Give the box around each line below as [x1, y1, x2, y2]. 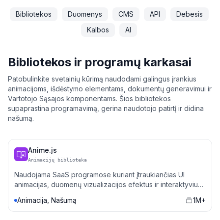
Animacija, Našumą [17, 196, 77, 204]
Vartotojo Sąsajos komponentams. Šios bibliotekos [8, 94, 171, 103]
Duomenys [67, 10, 102, 18]
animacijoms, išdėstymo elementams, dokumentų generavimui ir [8, 84, 212, 93]
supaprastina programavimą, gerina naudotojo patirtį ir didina [8, 104, 204, 112]
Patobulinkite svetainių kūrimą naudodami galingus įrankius [8, 75, 196, 83]
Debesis [176, 10, 203, 18]
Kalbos [87, 26, 109, 34]
